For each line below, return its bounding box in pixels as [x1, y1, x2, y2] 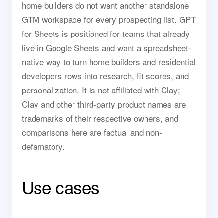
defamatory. [22, 140, 65, 152]
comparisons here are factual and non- [22, 126, 162, 138]
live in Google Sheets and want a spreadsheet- [22, 41, 191, 54]
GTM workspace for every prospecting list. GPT [22, 13, 196, 25]
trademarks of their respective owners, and [22, 112, 178, 124]
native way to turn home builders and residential [22, 55, 196, 68]
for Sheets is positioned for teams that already [22, 27, 190, 39]
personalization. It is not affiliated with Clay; [22, 84, 180, 96]
